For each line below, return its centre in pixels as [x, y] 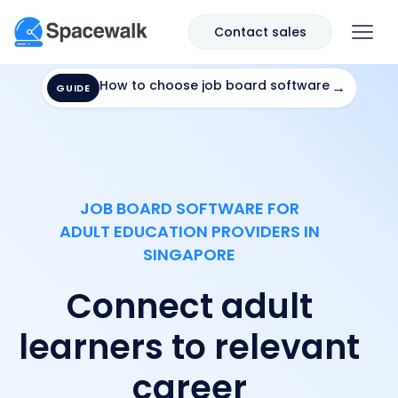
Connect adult [189, 306]
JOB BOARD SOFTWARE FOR [189, 208]
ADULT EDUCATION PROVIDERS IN [189, 231]
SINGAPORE [190, 255]
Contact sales [260, 32]
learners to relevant [190, 347]
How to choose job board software [214, 85]
